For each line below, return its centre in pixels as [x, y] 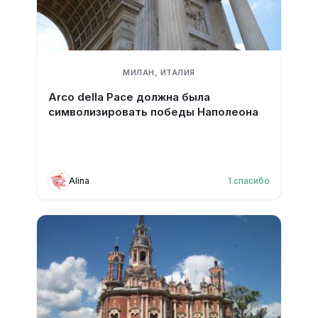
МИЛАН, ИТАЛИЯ [159, 72]
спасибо [252, 180]
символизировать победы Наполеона [153, 112]
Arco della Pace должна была [129, 97]
